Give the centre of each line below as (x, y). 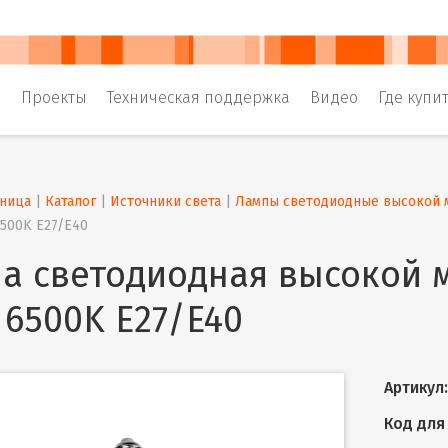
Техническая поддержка (198, 97)
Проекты (54, 97)
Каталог (70, 201)
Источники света (165, 201)
